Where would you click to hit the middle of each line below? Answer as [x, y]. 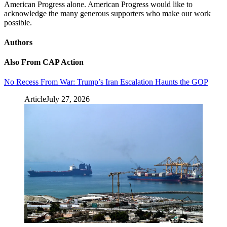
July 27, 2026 [68, 99]
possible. [18, 22]
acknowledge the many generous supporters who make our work [107, 13]
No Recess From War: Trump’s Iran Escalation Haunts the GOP [106, 82]
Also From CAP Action [44, 62]
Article [35, 99]
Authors [18, 42]
